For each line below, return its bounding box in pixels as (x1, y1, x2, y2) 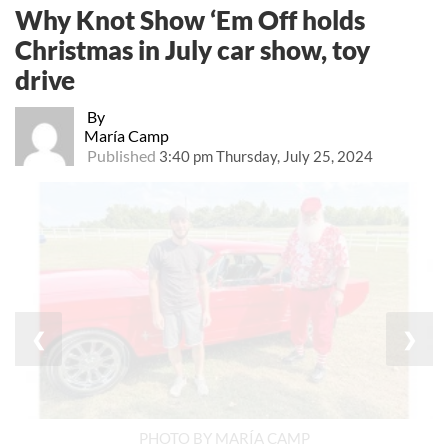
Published (83, 146, 159, 166)
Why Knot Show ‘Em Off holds (15, 5, 365, 36)
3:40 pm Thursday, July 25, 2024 (158, 147, 373, 166)
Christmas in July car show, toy (15, 35, 370, 66)
